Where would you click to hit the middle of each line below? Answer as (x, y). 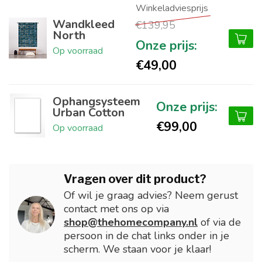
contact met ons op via (116, 209)
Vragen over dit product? (135, 179)
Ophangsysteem (96, 101)
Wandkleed (84, 24)
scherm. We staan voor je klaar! (137, 249)
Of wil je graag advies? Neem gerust (151, 196)
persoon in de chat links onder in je (146, 236)
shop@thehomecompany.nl (131, 223)
